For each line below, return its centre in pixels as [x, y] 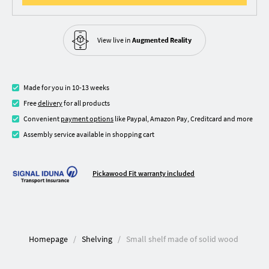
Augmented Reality [162, 40]
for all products [86, 103]
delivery [50, 103]
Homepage [48, 239]
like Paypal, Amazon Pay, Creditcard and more [183, 118]
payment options [87, 118]
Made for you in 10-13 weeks [66, 87]
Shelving [97, 239]
